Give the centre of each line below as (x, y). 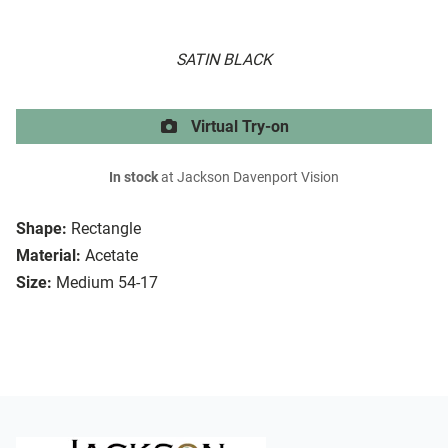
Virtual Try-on (238, 127)
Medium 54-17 (107, 283)
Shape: (41, 229)
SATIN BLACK (224, 60)
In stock (133, 178)
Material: (48, 256)
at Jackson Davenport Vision (248, 178)
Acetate (111, 256)
